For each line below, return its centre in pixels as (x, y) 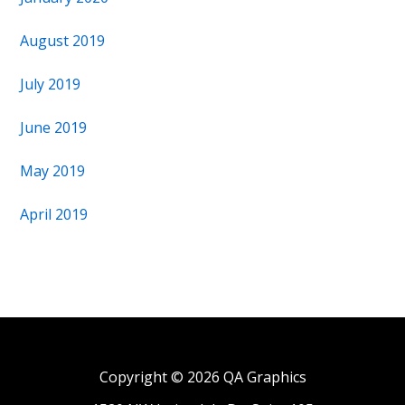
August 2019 (63, 41)
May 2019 (53, 171)
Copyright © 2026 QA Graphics (202, 377)
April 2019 (54, 214)
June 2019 (54, 127)
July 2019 (51, 84)
